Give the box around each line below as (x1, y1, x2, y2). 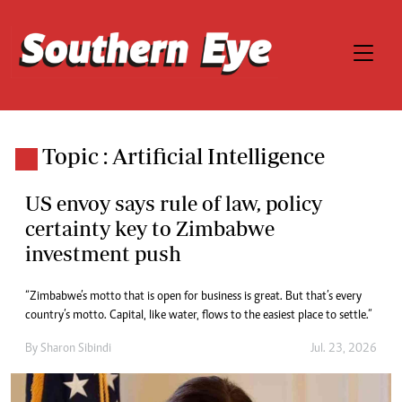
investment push (25, 241, 181, 266)
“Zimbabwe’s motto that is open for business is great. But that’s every (25, 291, 362, 303)
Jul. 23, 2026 (310, 343, 377, 355)
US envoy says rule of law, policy (25, 191, 322, 215)
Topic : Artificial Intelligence (42, 143, 325, 169)
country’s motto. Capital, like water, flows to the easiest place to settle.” (25, 310, 372, 322)
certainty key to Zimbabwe (25, 216, 275, 240)
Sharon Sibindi (40, 343, 111, 355)
